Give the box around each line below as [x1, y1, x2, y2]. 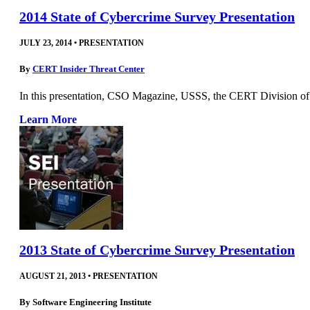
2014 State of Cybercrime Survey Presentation [19, 8, 295, 24]
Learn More [19, 113, 77, 126]
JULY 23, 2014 [19, 37, 72, 48]
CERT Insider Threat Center [33, 63, 145, 74]
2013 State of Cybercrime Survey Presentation [19, 242, 295, 258]
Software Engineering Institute [33, 297, 152, 308]
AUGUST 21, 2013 [19, 271, 86, 282]
